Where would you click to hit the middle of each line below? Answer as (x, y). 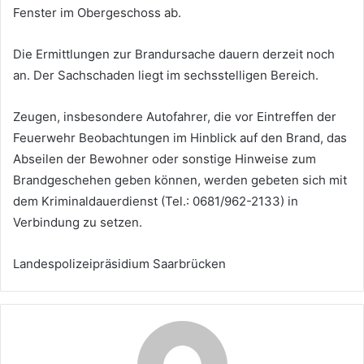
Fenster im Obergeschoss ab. (97, 13)
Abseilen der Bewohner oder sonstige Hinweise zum (165, 159)
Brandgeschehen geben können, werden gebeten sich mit (180, 180)
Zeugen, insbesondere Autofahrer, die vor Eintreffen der (175, 117)
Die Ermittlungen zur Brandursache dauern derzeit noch (174, 54)
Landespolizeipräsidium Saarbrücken (119, 264)
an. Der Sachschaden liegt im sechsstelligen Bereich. (166, 76)
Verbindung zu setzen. (78, 223)
